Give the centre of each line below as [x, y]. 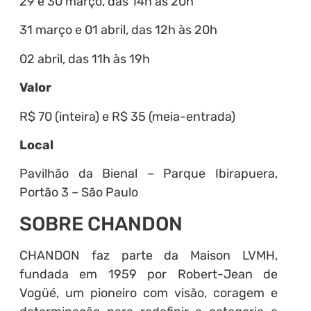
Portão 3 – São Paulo [78, 193]
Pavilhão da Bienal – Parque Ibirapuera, [149, 174]
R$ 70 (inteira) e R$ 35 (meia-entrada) [127, 116]
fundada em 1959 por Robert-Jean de [149, 274]
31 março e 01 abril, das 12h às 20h [118, 30]
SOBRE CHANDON [101, 224]
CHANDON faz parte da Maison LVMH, [149, 255]
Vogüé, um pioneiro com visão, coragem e [149, 293]
